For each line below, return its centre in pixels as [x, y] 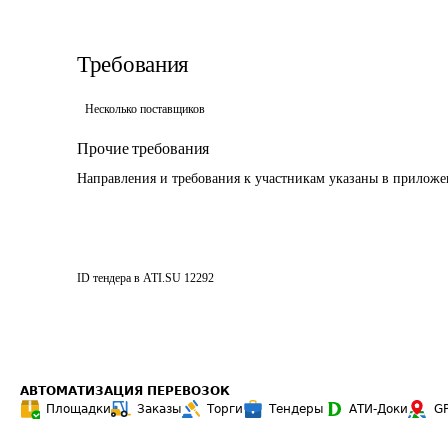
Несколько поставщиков [145, 109]
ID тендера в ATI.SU [129, 278]
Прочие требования [143, 148]
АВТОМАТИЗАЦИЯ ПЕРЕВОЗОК [125, 391]
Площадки [78, 409]
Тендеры [296, 409]
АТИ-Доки [378, 409]
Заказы [159, 409]
